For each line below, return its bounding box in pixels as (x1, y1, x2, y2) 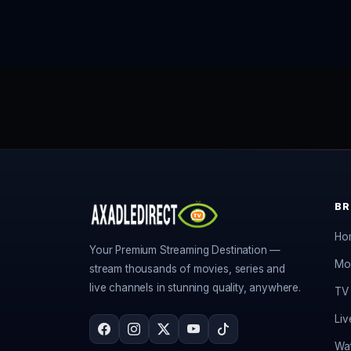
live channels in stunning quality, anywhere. (89, 281, 301, 294)
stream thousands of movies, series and (89, 262, 285, 275)
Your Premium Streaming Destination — (89, 244, 281, 256)
